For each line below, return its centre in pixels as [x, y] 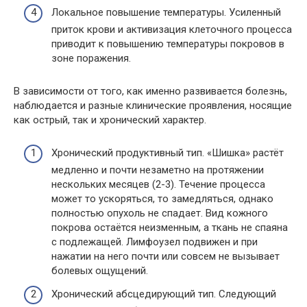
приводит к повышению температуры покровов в [168, 44]
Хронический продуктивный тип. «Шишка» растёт [168, 153]
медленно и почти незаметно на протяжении [158, 170]
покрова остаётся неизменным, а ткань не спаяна [170, 228]
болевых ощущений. [100, 271]
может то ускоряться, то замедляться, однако [162, 199]
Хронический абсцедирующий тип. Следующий [164, 294]
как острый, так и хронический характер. [110, 120]
